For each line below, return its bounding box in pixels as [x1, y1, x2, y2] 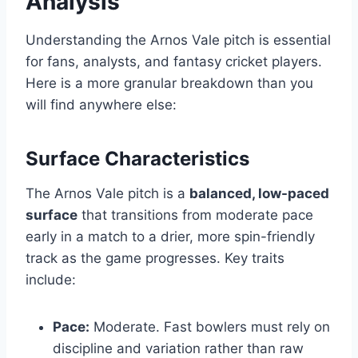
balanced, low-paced [189, 185, 329, 201]
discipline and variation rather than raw [53, 340, 304, 356]
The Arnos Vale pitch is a [26, 185, 189, 201]
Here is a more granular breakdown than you [26, 74, 313, 91]
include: [26, 271, 76, 288]
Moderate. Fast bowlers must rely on [89, 318, 330, 335]
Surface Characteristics [26, 146, 249, 170]
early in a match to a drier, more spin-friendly [26, 228, 315, 245]
